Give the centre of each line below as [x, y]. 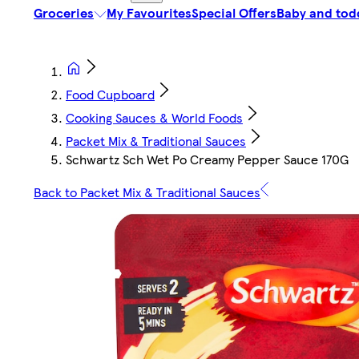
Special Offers [234, 13]
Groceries [64, 13]
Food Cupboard [110, 95]
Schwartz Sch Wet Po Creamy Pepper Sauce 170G [207, 159]
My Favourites [149, 13]
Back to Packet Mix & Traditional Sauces [147, 192]
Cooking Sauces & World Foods [154, 118]
